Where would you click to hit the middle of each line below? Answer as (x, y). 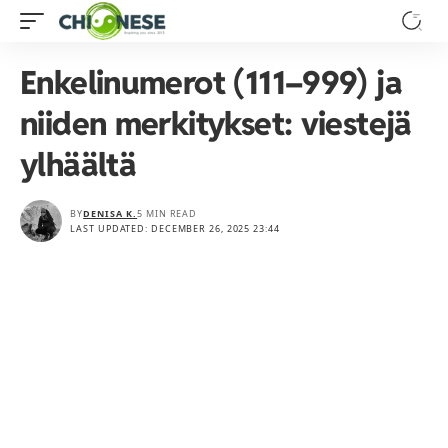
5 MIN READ (167, 213)
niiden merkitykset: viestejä (216, 123)
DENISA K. (110, 213)
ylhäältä (78, 164)
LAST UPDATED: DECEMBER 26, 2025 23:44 (175, 228)
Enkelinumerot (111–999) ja (211, 82)
